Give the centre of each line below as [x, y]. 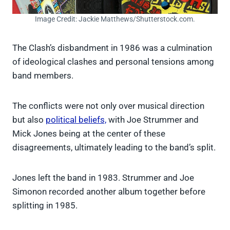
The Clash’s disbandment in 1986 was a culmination [112, 47]
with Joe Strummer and [152, 119]
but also [29, 119]
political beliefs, [76, 119]
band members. [43, 75]
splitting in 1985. [45, 205]
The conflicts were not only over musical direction [108, 106]
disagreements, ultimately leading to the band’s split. [114, 147]
